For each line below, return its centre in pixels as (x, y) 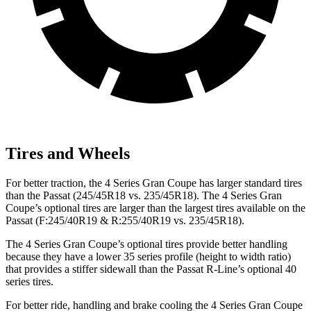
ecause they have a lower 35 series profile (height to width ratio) (151, 257)
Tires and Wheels (68, 154)
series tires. (30, 282)
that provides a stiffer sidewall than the (91, 269)
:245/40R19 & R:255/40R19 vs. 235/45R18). (145, 221)
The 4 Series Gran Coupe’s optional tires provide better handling (146, 244)
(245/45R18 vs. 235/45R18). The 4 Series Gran (176, 196)
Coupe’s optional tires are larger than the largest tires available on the (155, 208)
